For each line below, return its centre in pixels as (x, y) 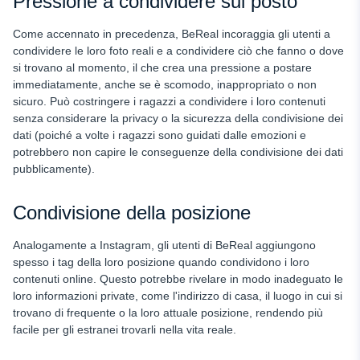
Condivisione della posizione (132, 212)
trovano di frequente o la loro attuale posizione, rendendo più (168, 312)
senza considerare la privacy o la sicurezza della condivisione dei (178, 118)
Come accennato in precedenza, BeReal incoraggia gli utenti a (172, 33)
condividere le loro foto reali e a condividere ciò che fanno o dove (178, 50)
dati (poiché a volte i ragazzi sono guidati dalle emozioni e (160, 135)
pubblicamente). (54, 168)
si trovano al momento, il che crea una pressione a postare (162, 67)
